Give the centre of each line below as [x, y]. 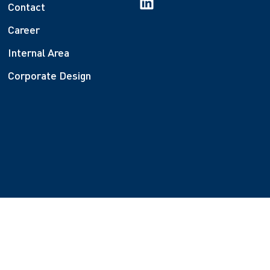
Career [24, 29]
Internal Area [39, 52]
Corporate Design [50, 75]
